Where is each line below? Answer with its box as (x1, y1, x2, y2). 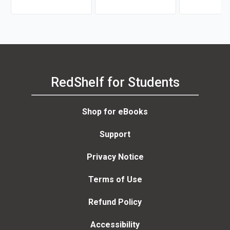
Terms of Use (88, 174, 142, 184)
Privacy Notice (86, 151, 144, 162)
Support (100, 129, 130, 139)
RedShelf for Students (50, 75, 180, 90)
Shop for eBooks (82, 106, 148, 117)
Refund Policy (88, 197, 142, 207)
